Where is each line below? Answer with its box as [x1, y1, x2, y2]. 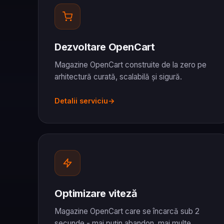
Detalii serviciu [54, 96, 108, 105]
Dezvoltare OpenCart [54, 40, 155, 53]
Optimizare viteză [54, 187, 137, 199]
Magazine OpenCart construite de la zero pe [54, 59, 206, 69]
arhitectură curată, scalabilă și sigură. [54, 71, 182, 81]
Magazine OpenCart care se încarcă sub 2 [54, 206, 199, 216]
